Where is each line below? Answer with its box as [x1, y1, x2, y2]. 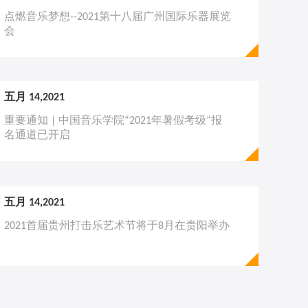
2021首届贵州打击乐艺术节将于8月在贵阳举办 [4, 221, 230, 232]
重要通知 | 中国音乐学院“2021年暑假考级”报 [4, 115, 222, 126]
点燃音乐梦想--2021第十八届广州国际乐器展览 [4, 12, 231, 23]
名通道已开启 [4, 130, 70, 141]
